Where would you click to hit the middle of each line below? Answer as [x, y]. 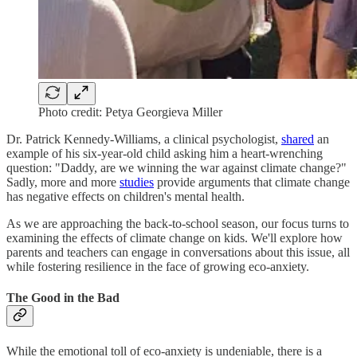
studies [137, 182]
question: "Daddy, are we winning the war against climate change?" [177, 168]
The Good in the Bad [63, 298]
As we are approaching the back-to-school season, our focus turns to [178, 224]
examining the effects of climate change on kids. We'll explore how [175, 238]
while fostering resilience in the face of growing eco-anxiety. [158, 267]
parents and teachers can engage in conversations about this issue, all [178, 253]
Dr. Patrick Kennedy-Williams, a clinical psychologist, [144, 139]
